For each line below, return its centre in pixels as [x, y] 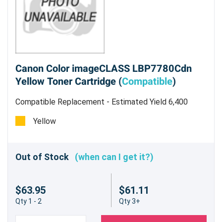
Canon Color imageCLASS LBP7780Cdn [104, 69]
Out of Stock [45, 157]
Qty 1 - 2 [28, 201]
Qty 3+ [129, 201]
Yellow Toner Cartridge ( [69, 82]
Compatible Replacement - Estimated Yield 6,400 [102, 102]
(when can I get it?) [114, 157]
